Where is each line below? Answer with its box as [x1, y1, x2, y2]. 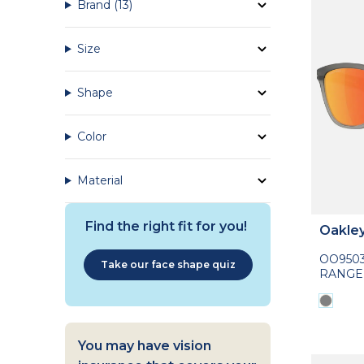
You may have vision [78, 337, 211, 353]
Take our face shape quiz [100, 258, 236, 271]
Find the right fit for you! [85, 218, 250, 234]
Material [76, 172, 123, 188]
